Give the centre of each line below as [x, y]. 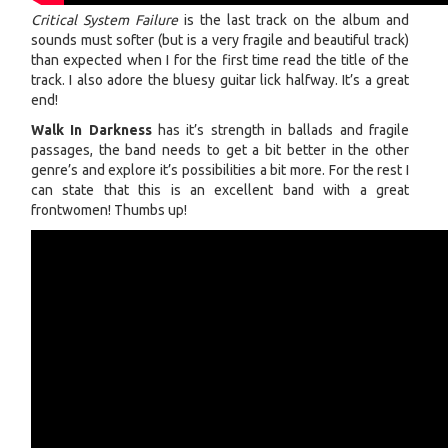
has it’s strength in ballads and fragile [280, 130]
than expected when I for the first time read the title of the [220, 60]
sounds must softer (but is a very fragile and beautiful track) [220, 40]
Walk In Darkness [91, 130]
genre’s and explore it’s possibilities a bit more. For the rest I [220, 170]
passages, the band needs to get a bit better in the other [220, 150]
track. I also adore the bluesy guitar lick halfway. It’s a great [220, 80]
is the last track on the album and [293, 20]
